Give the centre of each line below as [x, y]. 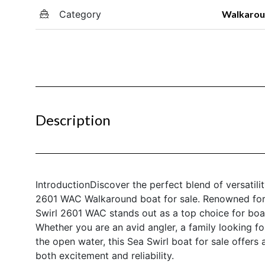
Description [73, 119]
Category [80, 14]
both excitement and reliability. [105, 255]
